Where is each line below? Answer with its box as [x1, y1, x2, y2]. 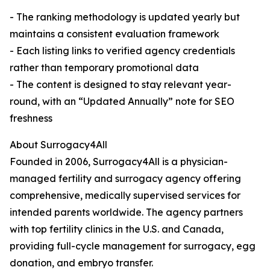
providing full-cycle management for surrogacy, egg [10, 240, 256, 253]
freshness [10, 112, 52, 125]
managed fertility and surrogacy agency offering [10, 172, 241, 185]
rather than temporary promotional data [10, 61, 199, 74]
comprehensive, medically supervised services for [10, 189, 240, 202]
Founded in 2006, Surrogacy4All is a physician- [10, 155, 228, 168]
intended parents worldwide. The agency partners [10, 206, 243, 219]
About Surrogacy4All [10, 139, 107, 151]
